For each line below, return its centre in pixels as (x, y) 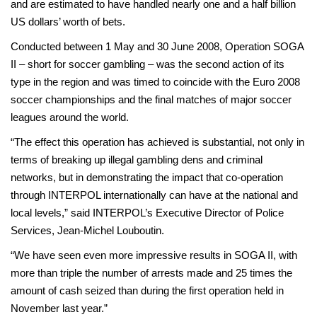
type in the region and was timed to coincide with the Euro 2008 (155, 82)
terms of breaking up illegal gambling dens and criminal (137, 160)
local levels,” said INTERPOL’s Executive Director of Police (147, 213)
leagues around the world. (70, 117)
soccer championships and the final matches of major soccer (151, 99)
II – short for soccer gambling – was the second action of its (148, 64)
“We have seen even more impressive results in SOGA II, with (154, 255)
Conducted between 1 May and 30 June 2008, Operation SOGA (157, 46)
